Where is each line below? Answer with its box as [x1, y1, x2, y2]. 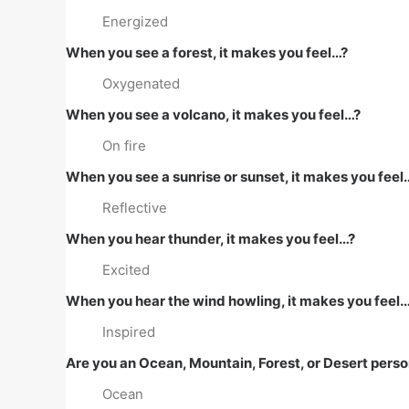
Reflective [102, 199, 167, 216]
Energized [102, 13, 168, 30]
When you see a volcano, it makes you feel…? [66, 106, 361, 123]
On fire [102, 137, 146, 154]
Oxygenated [102, 75, 180, 92]
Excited [102, 261, 150, 278]
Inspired [102, 323, 155, 341]
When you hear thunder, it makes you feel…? [66, 230, 355, 247]
